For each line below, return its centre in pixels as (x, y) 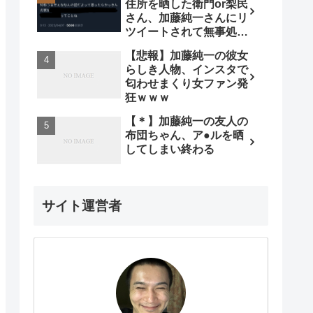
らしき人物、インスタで (187, 69)
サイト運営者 (82, 206)
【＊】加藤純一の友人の (187, 121)
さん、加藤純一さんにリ (187, 17)
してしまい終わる (170, 149)
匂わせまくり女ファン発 (187, 83)
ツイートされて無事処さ (187, 31)
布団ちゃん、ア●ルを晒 (184, 135)
